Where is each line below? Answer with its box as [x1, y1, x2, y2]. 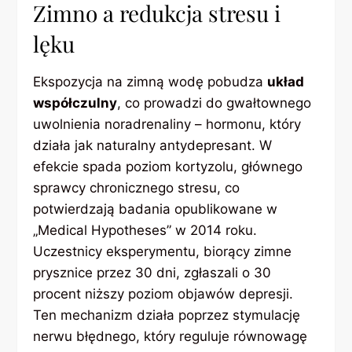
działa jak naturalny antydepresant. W [33, 137, 273, 154]
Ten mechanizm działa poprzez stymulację [33, 307, 301, 324]
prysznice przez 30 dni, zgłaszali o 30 [33, 265, 272, 281]
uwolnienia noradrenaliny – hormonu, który [33, 116, 302, 133]
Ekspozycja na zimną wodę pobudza [33, 74, 268, 90]
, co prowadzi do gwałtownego [117, 95, 312, 112]
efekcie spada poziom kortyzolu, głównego [33, 159, 303, 175]
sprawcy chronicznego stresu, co [33, 180, 240, 196]
